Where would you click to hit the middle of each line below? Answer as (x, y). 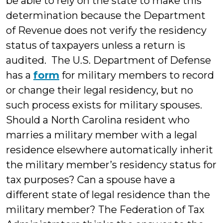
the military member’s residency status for (111, 165)
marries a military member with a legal (102, 135)
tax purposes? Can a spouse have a (91, 180)
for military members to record (137, 75)
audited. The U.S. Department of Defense (109, 60)
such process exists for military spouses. (104, 105)
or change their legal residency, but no (100, 90)
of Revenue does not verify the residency (106, 30)
